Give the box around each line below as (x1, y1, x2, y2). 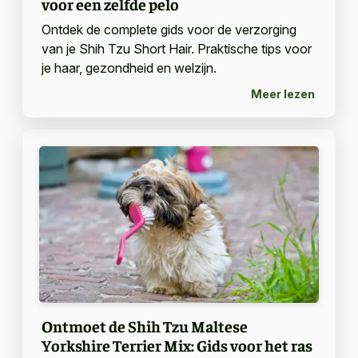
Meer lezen (251, 87, 315, 101)
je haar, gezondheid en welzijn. (41, 59, 217, 76)
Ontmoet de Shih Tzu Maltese (41, 316, 248, 336)
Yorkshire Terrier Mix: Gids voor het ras (41, 335, 312, 356)
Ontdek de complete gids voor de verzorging (41, 21, 296, 38)
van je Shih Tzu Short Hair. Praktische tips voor (41, 40, 312, 57)
